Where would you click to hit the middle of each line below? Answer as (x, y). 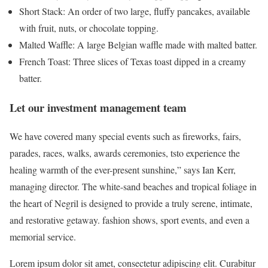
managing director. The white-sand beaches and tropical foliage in (133, 187)
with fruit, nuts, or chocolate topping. (89, 28)
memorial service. (43, 237)
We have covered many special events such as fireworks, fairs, (125, 136)
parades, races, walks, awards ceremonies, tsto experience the (125, 153)
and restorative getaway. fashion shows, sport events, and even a (130, 220)
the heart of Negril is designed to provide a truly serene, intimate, (131, 203)
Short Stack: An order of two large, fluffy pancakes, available (135, 11)
